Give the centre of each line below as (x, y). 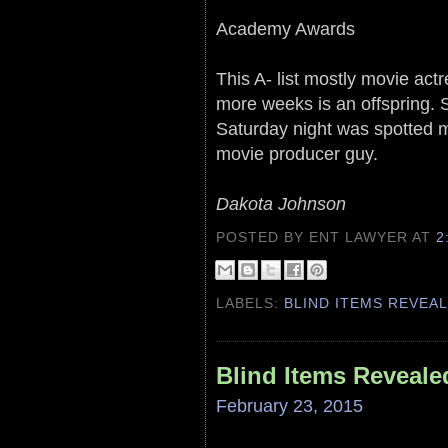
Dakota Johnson (281, 203)
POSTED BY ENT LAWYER (314, 236)
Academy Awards (285, 28)
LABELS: (250, 303)
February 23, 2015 (289, 405)
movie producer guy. (297, 153)
